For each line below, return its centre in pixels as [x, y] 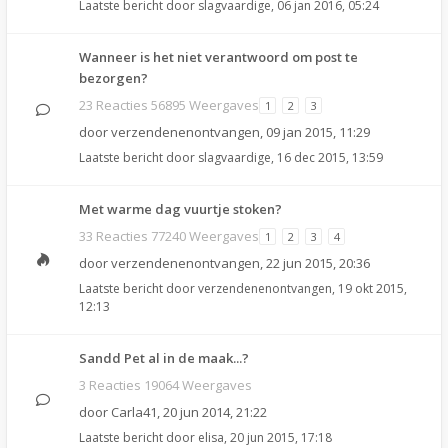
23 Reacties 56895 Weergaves [169, 105]
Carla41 [134, 412]
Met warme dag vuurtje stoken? [180, 209]
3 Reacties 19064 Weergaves [165, 385]
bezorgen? [113, 78]
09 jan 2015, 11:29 [318, 132]
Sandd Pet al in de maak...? [164, 358]
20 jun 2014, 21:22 [215, 412]
